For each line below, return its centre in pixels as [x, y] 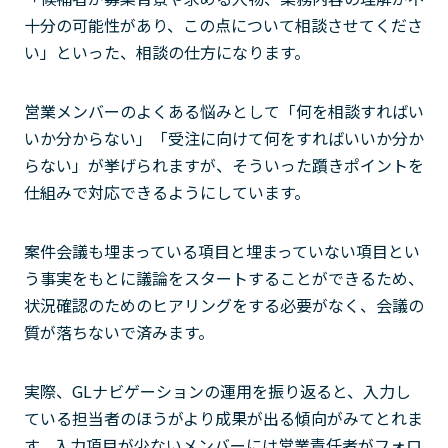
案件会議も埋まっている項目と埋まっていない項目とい [222, 251]
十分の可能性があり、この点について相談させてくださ [223, 25]
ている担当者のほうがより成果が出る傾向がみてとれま [223, 418]
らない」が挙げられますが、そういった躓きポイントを [224, 165]
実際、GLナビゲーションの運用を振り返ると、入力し [217, 391]
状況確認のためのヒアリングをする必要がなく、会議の [224, 305]
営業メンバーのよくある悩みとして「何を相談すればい [224, 111]
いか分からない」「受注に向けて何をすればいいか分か [224, 138]
